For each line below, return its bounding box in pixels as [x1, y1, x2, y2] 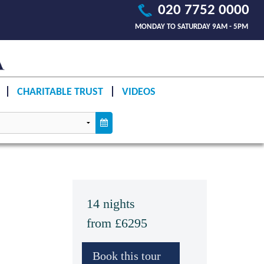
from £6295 [87, 216, 147, 230]
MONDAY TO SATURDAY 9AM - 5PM [135, 23, 248, 31]
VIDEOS [121, 86, 156, 98]
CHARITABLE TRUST [16, 86, 103, 98]
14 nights [87, 196, 135, 211]
